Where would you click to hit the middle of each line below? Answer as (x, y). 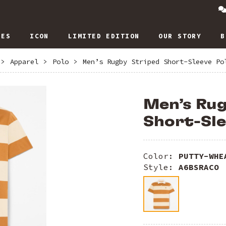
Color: (161, 156)
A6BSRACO (199, 167)
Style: (161, 167)
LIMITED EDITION (104, 36)
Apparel (24, 62)
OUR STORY (180, 36)
